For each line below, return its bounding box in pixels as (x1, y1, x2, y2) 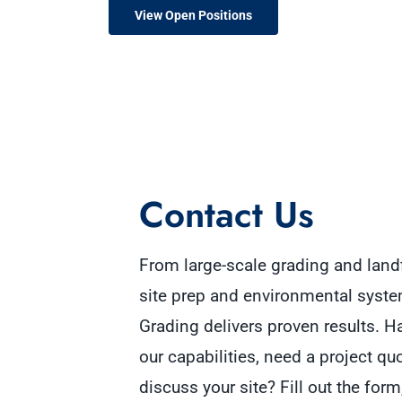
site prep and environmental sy (138, 284, 374, 306)
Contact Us (138, 188, 314, 240)
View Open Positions (134, 7, 252, 22)
